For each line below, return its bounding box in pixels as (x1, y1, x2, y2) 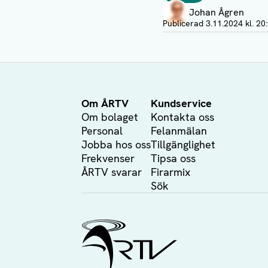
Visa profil (162, 11, 206, 25)
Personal (81, 124, 123, 138)
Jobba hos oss (81, 138, 151, 151)
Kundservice (151, 96, 212, 110)
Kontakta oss (151, 110, 214, 124)
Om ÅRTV (81, 96, 129, 110)
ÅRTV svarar (81, 165, 142, 179)
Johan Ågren (189, 6, 244, 19)
